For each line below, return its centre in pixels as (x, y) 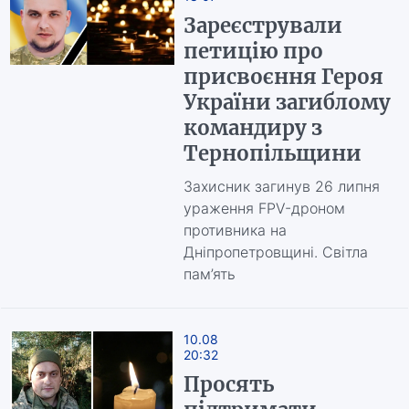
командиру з (252, 128)
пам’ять (209, 274)
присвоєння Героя (283, 77)
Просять (228, 384)
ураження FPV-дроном (264, 208)
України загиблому (287, 102)
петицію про (253, 51)
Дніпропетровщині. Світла (275, 252)
